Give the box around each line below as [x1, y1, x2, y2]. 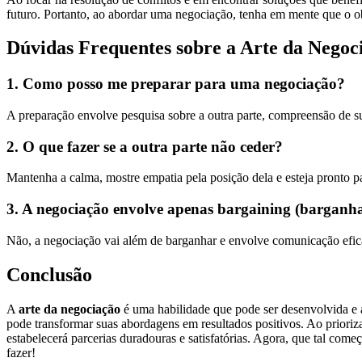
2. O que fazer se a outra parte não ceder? [6, 137, 283, 155]
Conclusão [6, 263, 92, 285]
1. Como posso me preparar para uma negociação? [6, 75, 345, 93]
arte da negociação [19, 301, 120, 316]
